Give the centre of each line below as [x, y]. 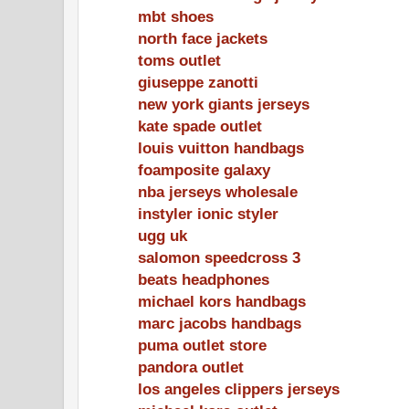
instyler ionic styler [208, 213]
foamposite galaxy [204, 169]
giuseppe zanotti [198, 82]
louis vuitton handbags [221, 147]
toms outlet [179, 60]
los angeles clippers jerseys [239, 388]
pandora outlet [191, 367]
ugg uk [163, 235]
